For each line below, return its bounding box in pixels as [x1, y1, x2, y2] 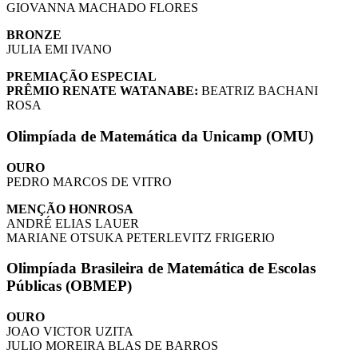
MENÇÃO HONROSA [6, 201, 133, 216]
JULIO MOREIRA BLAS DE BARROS [6, 339, 218, 353]
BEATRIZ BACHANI [198, 84, 318, 98]
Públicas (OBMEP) [6, 277, 132, 295]
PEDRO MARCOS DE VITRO [6, 174, 172, 189]
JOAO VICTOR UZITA [6, 324, 133, 339]
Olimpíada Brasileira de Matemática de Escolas [6, 260, 316, 277]
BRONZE [6, 28, 62, 42]
